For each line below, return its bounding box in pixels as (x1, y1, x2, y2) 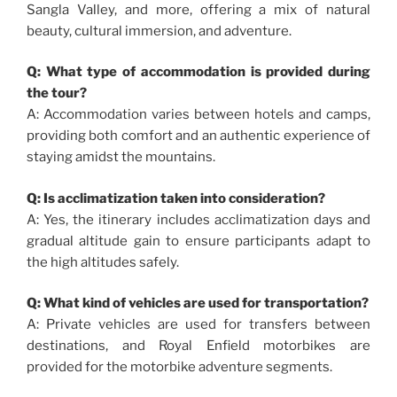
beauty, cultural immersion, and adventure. (27, 22, 292, 39)
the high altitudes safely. (27, 253, 179, 270)
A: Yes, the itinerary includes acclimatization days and (27, 211, 370, 228)
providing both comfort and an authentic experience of (27, 128, 370, 144)
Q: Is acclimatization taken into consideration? (27, 190, 325, 206)
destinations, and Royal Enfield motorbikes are (27, 338, 370, 354)
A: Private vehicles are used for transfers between (27, 316, 370, 333)
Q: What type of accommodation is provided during (27, 64, 370, 81)
